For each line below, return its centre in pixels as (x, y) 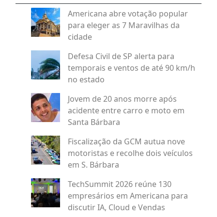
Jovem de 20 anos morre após (122, 99)
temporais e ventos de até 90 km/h (132, 68)
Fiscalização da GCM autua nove (126, 141)
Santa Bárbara (94, 122)
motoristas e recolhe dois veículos (130, 153)
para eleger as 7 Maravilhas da (124, 25)
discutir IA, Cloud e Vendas (116, 207)
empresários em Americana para (128, 195)
